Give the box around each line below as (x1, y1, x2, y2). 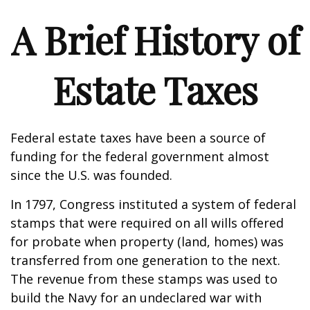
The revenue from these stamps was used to (10, 271, 277, 287)
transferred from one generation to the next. (10, 252, 280, 268)
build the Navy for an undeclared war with (10, 289, 262, 306)
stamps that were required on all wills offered (10, 215, 284, 231)
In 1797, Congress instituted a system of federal (10, 196, 296, 212)
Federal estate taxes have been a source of (10, 129, 266, 146)
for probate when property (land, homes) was (10, 233, 284, 250)
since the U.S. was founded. (10, 167, 172, 183)
